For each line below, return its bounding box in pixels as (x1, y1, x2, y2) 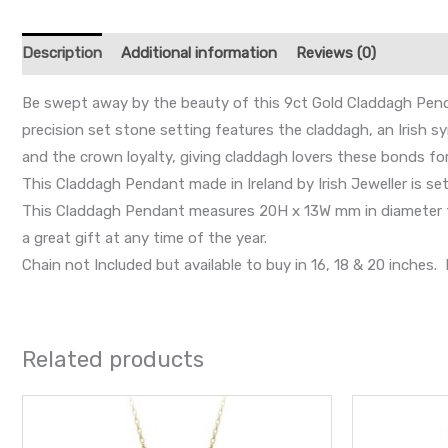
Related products (22, 345, 204, 373)
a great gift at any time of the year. (22, 228, 267, 247)
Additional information (121, 44, 277, 63)
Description (22, 44, 102, 63)
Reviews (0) (296, 44, 376, 63)
